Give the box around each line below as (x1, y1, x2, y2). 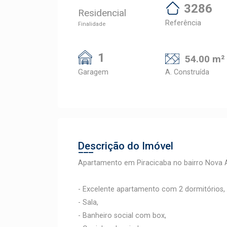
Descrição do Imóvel (78, 140, 173, 152)
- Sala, (78, 198, 98, 207)
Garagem (78, 68, 108, 77)
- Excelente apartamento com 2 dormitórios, (78, 185, 225, 194)
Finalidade (78, 21, 105, 27)
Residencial (78, 7, 126, 19)
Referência (165, 19, 201, 27)
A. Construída (165, 68, 209, 77)
